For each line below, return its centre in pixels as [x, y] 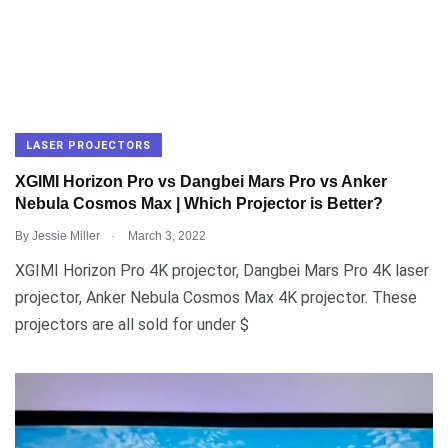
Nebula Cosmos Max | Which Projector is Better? [199, 204]
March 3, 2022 [165, 235]
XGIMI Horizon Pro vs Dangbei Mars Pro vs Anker [201, 182]
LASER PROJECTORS [88, 145]
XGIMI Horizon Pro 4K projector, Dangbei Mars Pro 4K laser [222, 270]
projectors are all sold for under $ [132, 324]
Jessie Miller [66, 235]
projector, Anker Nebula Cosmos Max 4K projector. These [216, 297]
